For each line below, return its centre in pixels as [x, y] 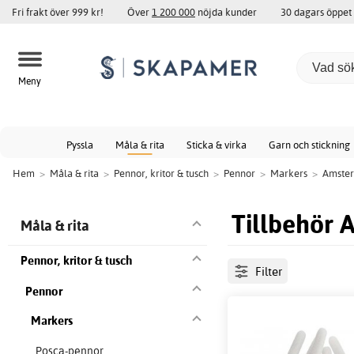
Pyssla [80, 145]
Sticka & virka [217, 145]
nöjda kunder [226, 12]
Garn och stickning [309, 145]
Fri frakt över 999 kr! [58, 12]
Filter [268, 271]
